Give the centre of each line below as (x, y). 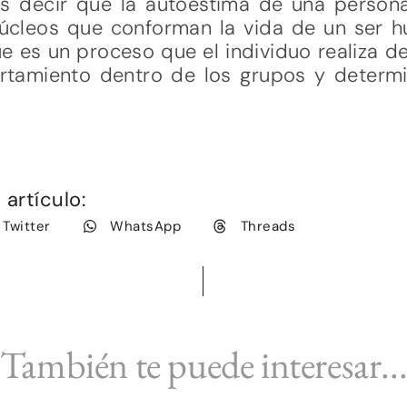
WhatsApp (146, 226)
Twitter (27, 226)
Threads (268, 226)
